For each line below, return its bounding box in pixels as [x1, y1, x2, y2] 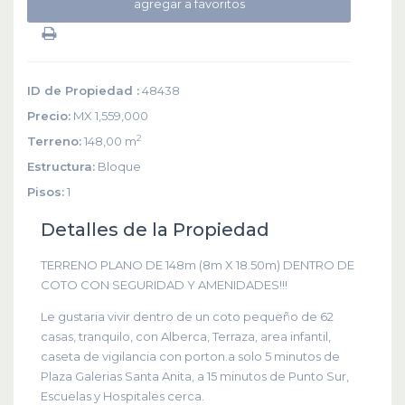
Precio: [27, 108, 71, 123]
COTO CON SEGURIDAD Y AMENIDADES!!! [41, 277, 287, 292]
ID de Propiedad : [27, 82, 139, 98]
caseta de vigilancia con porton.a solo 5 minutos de [41, 348, 340, 363]
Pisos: [27, 184, 64, 199]
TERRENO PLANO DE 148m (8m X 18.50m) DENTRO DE [41, 257, 354, 272]
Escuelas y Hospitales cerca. [41, 388, 204, 403]
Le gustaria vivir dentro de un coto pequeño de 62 [41, 308, 334, 324]
